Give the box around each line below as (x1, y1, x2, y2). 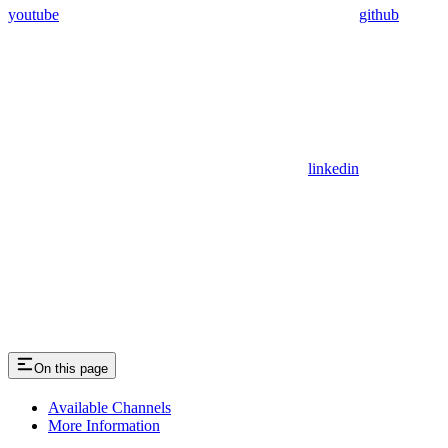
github (359, 6, 399, 24)
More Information (48, 417, 160, 435)
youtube (8, 6, 59, 24)
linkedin (308, 160, 359, 178)
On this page (34, 361, 108, 377)
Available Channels (48, 399, 171, 417)
